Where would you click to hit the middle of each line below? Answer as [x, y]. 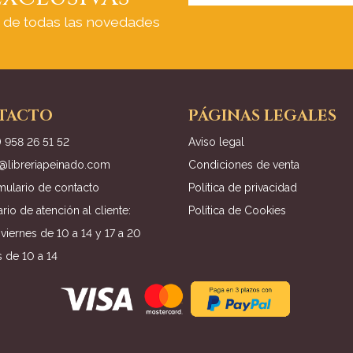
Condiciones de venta [244, 164]
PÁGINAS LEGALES [262, 115]
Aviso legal [216, 141]
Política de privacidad [243, 187]
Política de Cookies [237, 210]
